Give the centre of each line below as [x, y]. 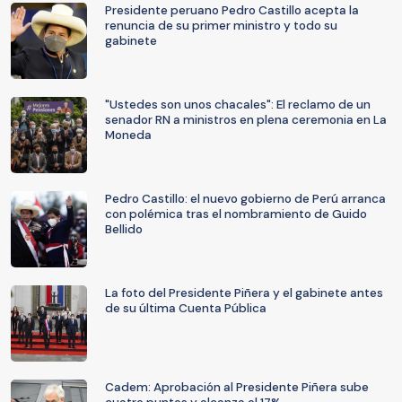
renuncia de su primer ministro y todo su [221, 26]
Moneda [128, 135]
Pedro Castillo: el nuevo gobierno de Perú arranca [245, 199]
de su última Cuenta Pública [186, 308]
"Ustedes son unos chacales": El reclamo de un [238, 105]
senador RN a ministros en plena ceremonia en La [246, 120]
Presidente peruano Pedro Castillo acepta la [232, 10]
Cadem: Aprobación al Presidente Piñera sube [237, 387]
